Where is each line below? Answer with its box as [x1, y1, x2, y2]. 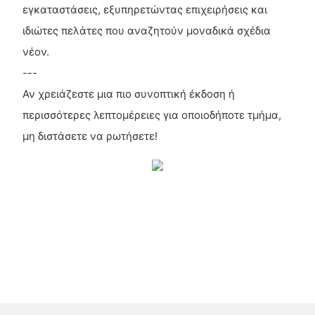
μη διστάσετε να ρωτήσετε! [22, 129, 157, 143]
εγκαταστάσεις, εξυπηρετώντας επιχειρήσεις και [22, 2, 267, 16]
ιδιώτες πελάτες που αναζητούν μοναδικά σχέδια [22, 23, 271, 37]
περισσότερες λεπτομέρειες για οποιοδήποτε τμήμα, [22, 108, 281, 122]
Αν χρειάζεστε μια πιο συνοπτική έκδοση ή [22, 86, 235, 101]
